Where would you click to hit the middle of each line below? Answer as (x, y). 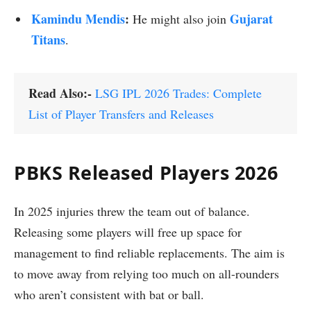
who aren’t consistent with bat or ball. (109, 295)
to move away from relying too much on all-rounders (146, 274)
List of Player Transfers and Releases (121, 114)
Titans (48, 40)
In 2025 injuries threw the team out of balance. (132, 211)
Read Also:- (62, 93)
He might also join (179, 19)
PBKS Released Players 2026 (146, 172)
